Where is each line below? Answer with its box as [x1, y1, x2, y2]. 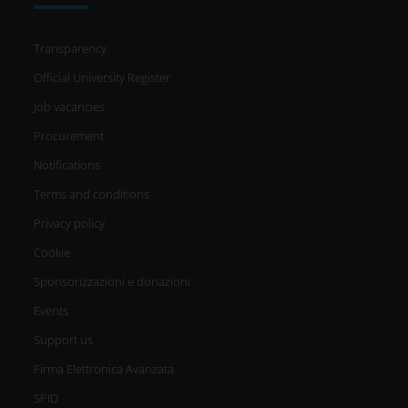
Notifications [34, 157, 101, 174]
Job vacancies [34, 98, 106, 116]
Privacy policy [34, 215, 106, 232]
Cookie [34, 244, 71, 261]
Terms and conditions [34, 186, 150, 203]
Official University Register [34, 69, 171, 87]
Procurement [34, 127, 105, 145]
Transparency [34, 40, 107, 57]
